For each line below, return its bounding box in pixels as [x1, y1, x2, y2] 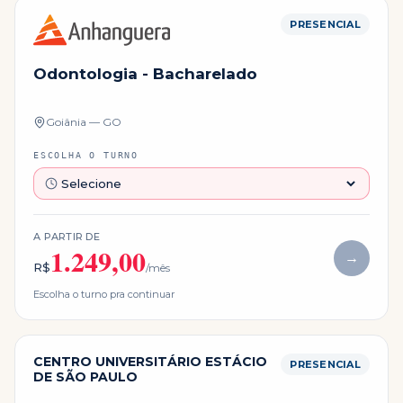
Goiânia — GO [46, 115, 121, 130]
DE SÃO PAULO [33, 369, 138, 386]
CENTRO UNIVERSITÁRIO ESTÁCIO [33, 354, 267, 371]
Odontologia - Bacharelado [33, 65, 257, 84]
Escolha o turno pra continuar [33, 288, 175, 301]
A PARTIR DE [33, 230, 101, 244]
